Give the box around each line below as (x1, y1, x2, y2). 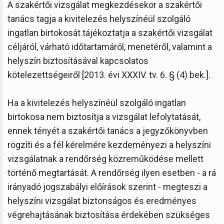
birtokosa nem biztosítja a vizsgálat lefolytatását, (7, 111, 200, 122)
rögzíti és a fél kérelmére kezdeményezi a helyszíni (7, 139, 211, 150)
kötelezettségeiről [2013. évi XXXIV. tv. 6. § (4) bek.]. (7, 69, 210, 80)
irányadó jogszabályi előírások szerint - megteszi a (7, 181, 207, 192)
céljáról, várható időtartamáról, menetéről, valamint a (7, 41, 212, 52)
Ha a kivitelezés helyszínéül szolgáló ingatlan (7, 97, 186, 108)
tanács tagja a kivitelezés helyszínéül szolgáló (7, 13, 190, 24)
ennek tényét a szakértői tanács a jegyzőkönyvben (7, 125, 208, 136)
